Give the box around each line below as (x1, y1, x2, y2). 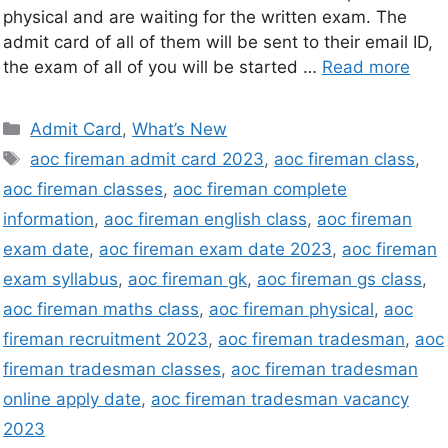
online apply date (3, 389, 141, 410)
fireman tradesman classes (3, 359, 221, 380)
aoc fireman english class (104, 209, 307, 230)
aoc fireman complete (173, 179, 347, 200)
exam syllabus (3, 269, 118, 290)
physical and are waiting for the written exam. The (3, 7, 407, 28)
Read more (322, 57, 410, 78)
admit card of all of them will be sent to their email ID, (3, 32, 433, 53)
